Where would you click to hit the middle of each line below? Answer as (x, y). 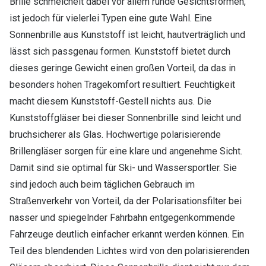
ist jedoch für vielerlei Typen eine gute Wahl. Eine (111, 18)
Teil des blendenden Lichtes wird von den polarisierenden (129, 251)
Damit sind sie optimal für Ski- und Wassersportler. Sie (123, 168)
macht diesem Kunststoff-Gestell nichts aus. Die (110, 102)
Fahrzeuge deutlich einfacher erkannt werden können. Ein (127, 235)
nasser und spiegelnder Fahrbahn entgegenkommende (122, 218)
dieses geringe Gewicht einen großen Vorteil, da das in (123, 68)
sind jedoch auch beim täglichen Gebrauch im (102, 185)
